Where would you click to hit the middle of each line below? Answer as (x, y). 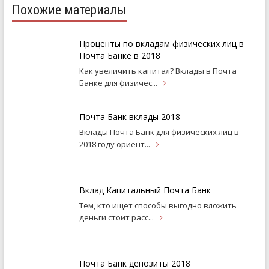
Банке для (99, 83)
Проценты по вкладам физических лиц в (161, 43)
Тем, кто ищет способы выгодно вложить (158, 205)
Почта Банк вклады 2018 (129, 116)
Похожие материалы (69, 10)
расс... (142, 217)
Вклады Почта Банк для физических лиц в (159, 132)
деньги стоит (105, 217)
